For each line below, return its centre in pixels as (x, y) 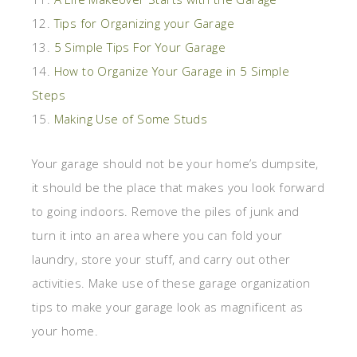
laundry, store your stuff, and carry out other (161, 259)
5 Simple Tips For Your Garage (140, 47)
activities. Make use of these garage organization (171, 282)
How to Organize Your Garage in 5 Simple (172, 71)
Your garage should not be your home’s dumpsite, (175, 163)
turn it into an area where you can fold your (157, 235)
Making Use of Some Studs (131, 118)
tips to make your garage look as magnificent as (168, 306)
